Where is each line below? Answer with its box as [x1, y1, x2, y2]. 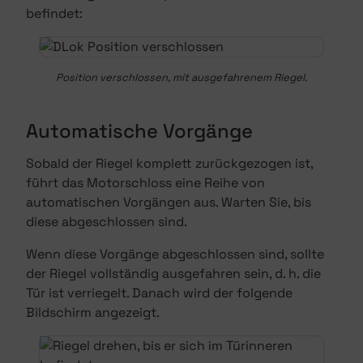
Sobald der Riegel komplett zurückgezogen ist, [26, 155, 313, 172]
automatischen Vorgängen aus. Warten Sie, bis [26, 194, 311, 211]
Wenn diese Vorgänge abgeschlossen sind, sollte [26, 246, 324, 263]
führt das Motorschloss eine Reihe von [26, 174, 265, 191]
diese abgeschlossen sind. [26, 213, 187, 230]
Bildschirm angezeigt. [26, 304, 160, 321]
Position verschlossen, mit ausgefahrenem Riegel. [56, 70, 307, 84]
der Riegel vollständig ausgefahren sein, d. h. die [26, 265, 321, 282]
